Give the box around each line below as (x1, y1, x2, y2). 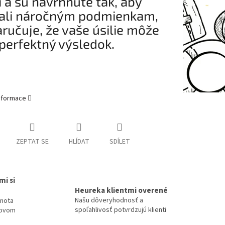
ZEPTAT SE (16, 137, 49, 147)
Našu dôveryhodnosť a (75, 195, 143, 206)
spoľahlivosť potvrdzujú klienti (75, 205, 166, 215)
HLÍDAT (68, 137, 89, 147)
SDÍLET (109, 137, 130, 147)
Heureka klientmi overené (75, 185, 168, 196)
